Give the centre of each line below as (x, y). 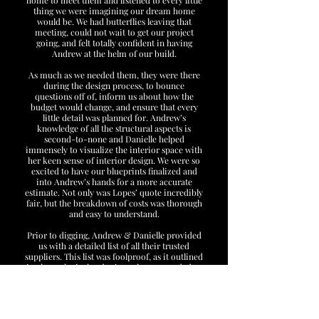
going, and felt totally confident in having (114, 43)
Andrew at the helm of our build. (114, 53)
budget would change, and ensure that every (114, 107)
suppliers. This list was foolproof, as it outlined (114, 256)
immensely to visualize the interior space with (114, 150)
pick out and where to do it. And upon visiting (114, 278)
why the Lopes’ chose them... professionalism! (114, 299)
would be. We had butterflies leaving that (114, 21)
